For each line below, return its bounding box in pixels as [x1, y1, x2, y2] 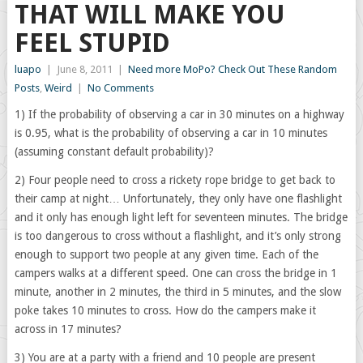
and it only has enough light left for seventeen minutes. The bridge [14, 211, 348, 224]
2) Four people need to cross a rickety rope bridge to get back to [14, 173, 335, 186]
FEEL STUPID [14, 28, 170, 58]
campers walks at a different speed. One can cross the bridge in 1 [14, 267, 337, 280]
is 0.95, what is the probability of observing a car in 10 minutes [14, 126, 327, 139]
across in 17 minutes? [14, 322, 122, 335]
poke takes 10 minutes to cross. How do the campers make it [14, 304, 316, 317]
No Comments [87, 82, 154, 94]
